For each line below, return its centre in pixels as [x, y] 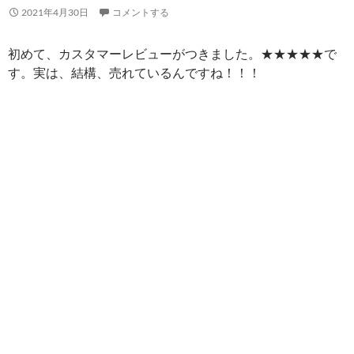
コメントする [141, 12]
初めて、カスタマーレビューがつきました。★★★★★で [172, 53]
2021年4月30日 [55, 12]
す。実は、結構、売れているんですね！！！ [134, 72]
